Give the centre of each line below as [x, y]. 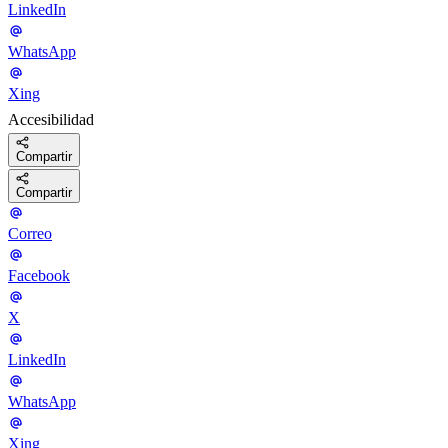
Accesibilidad [51, 119]
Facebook [39, 276]
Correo [30, 234]
